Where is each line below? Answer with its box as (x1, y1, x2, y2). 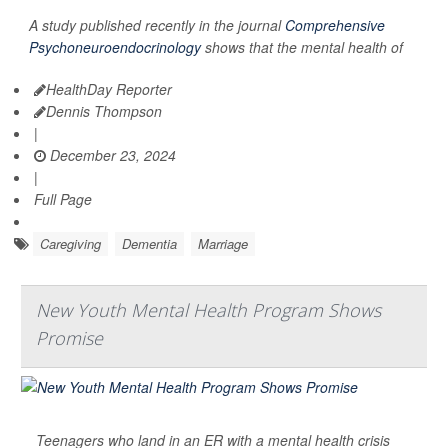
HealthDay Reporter (46, 78, 172, 99)
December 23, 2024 (46, 144, 176, 165)
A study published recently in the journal (29, 14, 285, 35)
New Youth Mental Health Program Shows (36, 297, 381, 322)
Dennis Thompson (46, 100, 162, 121)
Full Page (34, 188, 92, 209)
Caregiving (40, 233, 101, 253)
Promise (36, 325, 103, 350)
